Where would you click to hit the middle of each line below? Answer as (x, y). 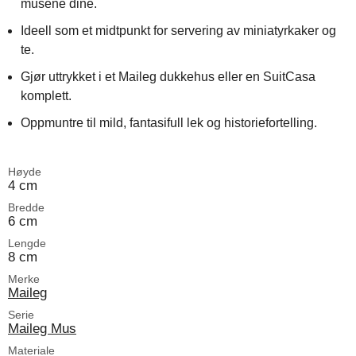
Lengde (27, 243)
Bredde (26, 207)
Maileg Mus (42, 328)
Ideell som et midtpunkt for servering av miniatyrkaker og (178, 31)
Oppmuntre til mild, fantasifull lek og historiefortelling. (169, 123)
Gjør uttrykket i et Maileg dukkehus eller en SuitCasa (168, 77)
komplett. (46, 96)
